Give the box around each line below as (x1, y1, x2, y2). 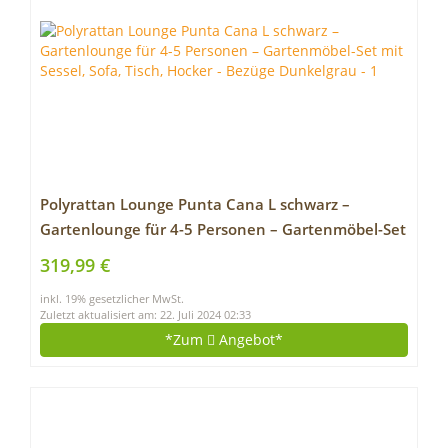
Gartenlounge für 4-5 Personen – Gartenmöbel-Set (40, 219, 406, 240)
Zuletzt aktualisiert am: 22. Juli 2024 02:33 (40, 308, 251, 322)
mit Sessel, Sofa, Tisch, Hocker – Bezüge (40, 244, 323, 265)
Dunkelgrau (40, 269, 126, 290)
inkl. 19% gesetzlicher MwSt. (40, 292, 184, 306)
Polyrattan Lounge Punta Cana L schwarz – (40, 194, 350, 215)
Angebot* (215, 330, 283, 349)
